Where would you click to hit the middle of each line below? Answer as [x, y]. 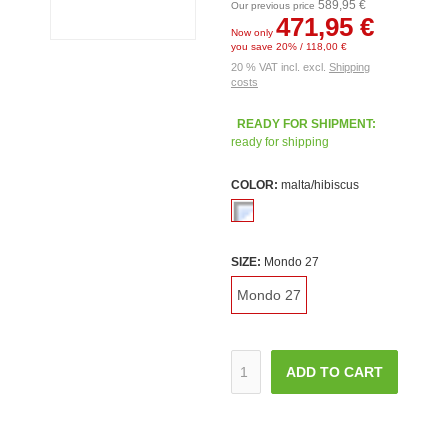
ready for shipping [279, 142]
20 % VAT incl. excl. [279, 67]
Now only [253, 32]
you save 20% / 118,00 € [288, 46]
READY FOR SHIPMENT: [306, 124]
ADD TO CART [334, 371]
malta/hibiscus [318, 185]
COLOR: [254, 185]
